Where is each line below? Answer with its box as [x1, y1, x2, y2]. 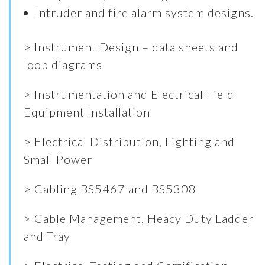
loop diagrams [24, 57, 103, 72]
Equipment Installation [24, 105, 151, 119]
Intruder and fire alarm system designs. [35, 5, 254, 20]
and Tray [24, 229, 71, 244]
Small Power [24, 152, 93, 167]
